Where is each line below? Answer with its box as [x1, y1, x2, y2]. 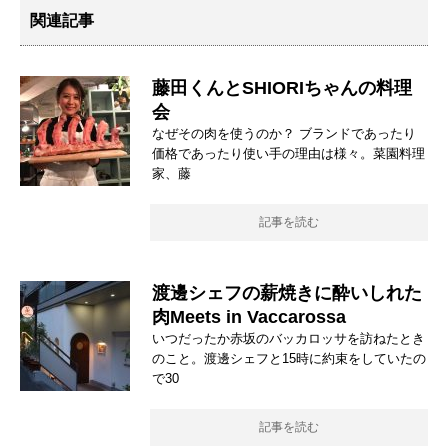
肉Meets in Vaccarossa [152, 307, 346, 328]
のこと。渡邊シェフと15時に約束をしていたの [152, 351, 426, 367]
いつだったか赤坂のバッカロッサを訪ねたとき [152, 331, 425, 347]
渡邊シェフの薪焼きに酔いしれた [152, 283, 422, 304]
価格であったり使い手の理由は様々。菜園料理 [152, 146, 425, 162]
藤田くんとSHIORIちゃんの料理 [152, 78, 412, 99]
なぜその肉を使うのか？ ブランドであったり [152, 126, 416, 142]
